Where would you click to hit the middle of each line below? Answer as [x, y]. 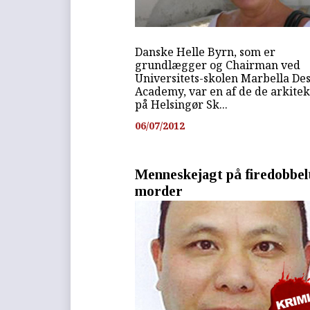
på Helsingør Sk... [182, 105]
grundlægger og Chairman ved [218, 65]
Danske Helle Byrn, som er [206, 52]
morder [159, 191]
